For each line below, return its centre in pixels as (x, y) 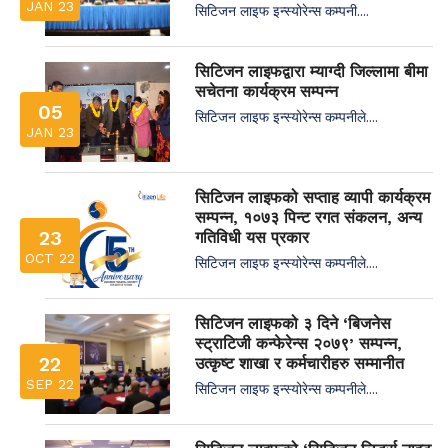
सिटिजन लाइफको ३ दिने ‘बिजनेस (293, 323)
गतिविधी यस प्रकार (252, 237)
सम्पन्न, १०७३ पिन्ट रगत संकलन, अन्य (308, 217)
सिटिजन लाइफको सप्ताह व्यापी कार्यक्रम (312, 197)
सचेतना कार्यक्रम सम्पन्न (266, 91)
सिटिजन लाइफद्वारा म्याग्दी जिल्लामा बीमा (311, 71)
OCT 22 (50, 257)
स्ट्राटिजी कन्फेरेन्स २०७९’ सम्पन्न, (298, 343)
